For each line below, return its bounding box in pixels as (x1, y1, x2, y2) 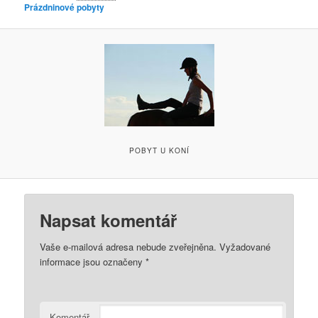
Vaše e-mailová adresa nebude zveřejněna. (40, 240, 217, 254)
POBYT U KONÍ (128, 146, 190, 156)
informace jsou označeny (40, 255, 146, 269)
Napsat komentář (40, 208, 177, 233)
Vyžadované (216, 240, 271, 254)
